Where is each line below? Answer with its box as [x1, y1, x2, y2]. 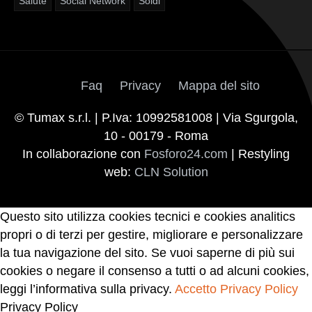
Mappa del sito [178, 79, 260, 93]
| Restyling [228, 147, 290, 162]
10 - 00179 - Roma [104, 129, 208, 143]
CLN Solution [134, 165, 208, 180]
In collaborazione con [22, 147, 144, 162]
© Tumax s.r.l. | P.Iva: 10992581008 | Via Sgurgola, [14, 111, 298, 125]
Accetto [175, 282, 217, 297]
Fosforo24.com [144, 147, 228, 162]
